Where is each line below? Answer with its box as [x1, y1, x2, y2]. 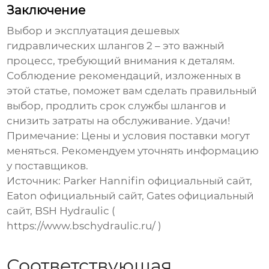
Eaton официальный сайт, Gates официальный [7, 190, 255, 202]
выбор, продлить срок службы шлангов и [7, 100, 227, 112]
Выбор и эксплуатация [7, 25, 131, 37]
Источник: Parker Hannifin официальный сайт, [7, 175, 253, 187]
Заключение [7, 3, 86, 18]
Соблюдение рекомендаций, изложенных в [7, 70, 241, 82]
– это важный [153, 40, 225, 52]
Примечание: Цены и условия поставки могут [7, 130, 250, 142]
